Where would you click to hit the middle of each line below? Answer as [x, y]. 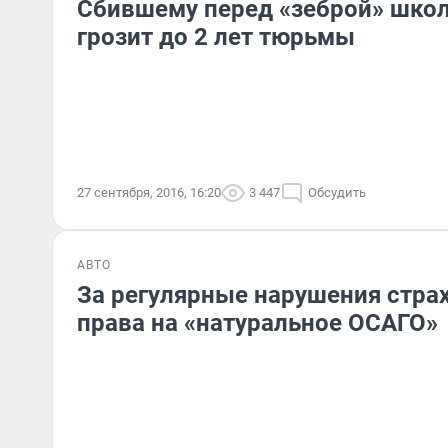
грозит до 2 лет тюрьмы [216, 37]
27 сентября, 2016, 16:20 [149, 192]
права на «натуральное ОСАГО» [257, 323]
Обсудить [337, 192]
